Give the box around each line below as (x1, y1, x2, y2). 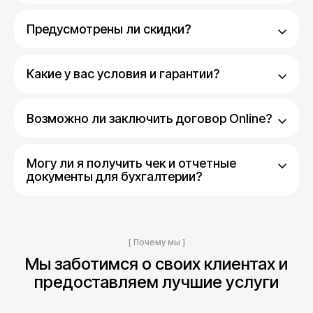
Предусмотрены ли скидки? (27, 22, 191, 36)
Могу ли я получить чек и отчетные (27, 156, 236, 170)
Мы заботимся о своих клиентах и (25, 254, 288, 274)
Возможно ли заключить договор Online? (27, 111, 272, 126)
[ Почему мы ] (128, 237, 185, 247)
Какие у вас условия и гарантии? (27, 66, 219, 81)
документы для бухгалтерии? (27, 169, 202, 184)
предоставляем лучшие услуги (34, 272, 279, 292)
